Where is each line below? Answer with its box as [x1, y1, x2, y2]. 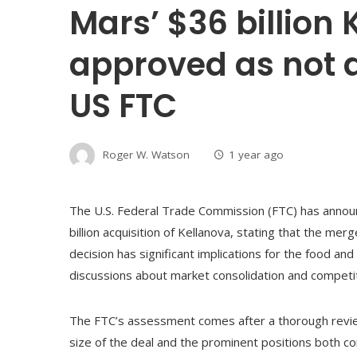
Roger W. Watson [103, 147, 190, 162]
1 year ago [229, 147, 284, 162]
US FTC [69, 84, 177, 128]
